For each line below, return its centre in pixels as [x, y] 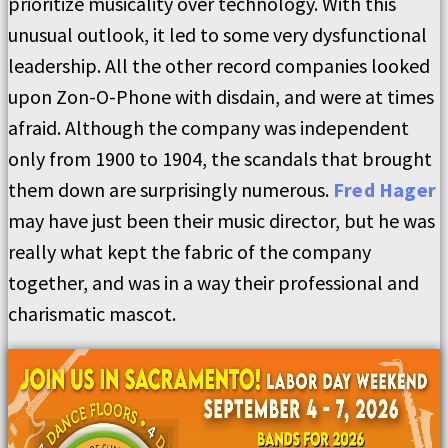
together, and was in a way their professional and [213, 282]
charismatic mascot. [92, 313]
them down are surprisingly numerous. [170, 189]
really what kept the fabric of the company [189, 251]
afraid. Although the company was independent [208, 127]
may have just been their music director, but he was [221, 220]
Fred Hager [384, 189]
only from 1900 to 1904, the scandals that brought [220, 158]
